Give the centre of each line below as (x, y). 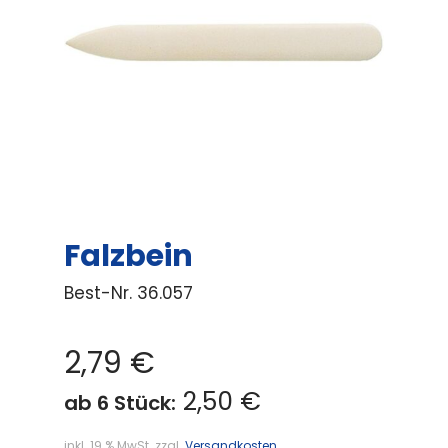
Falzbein (128, 256)
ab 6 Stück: (120, 402)
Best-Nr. (100, 293)
